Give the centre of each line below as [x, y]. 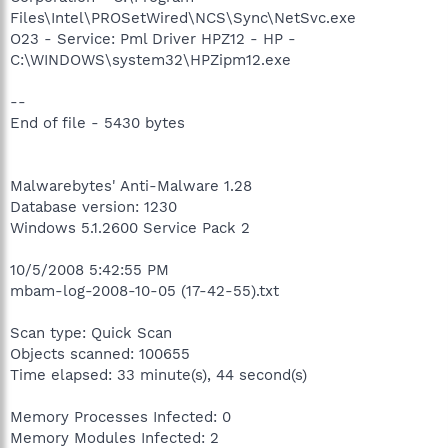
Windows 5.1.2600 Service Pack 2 [130, 227]
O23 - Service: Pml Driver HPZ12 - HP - [153, 38]
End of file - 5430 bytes [97, 122]
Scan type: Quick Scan [91, 332]
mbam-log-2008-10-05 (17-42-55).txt [144, 290]
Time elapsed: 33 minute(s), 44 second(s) [158, 374]
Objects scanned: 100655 [100, 353]
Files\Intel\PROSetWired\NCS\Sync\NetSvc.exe [183, 17]
